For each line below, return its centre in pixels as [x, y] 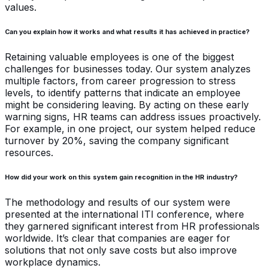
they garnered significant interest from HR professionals [132, 226]
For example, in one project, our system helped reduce [130, 129]
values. [21, 7]
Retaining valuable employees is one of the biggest [119, 57]
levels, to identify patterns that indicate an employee [123, 93]
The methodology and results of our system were [118, 202]
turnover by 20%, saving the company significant [117, 141]
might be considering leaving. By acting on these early [127, 105]
